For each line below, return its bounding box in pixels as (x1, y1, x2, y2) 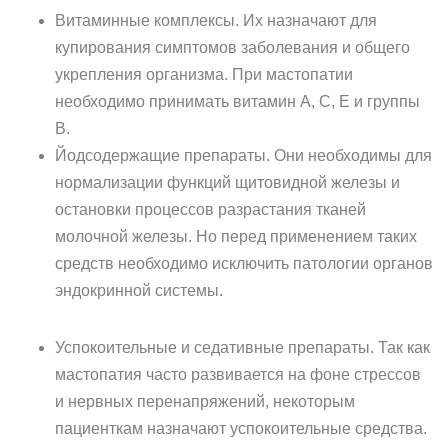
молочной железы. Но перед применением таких (55, 228, 417, 245)
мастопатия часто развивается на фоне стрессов (55, 366, 421, 383)
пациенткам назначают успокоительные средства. (55, 420, 427, 437)
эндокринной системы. (55, 282, 223, 299)
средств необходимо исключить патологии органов (55, 255, 433, 272)
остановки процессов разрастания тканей (55, 201, 366, 218)
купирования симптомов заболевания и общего (55, 39, 410, 56)
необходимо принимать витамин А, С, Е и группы (55, 93, 420, 110)
